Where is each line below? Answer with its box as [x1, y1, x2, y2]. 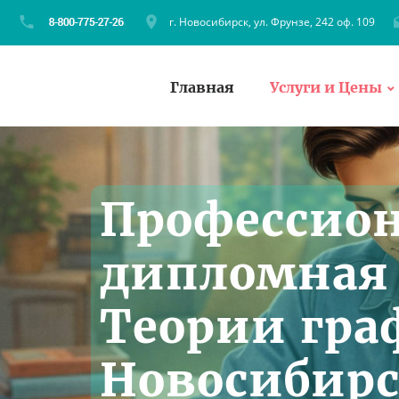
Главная [170, 77, 234, 96]
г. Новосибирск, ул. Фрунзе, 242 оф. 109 [169, 14, 375, 29]
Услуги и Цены [270, 77, 382, 96]
